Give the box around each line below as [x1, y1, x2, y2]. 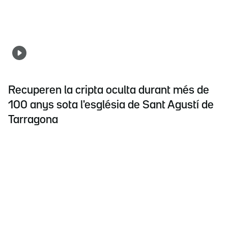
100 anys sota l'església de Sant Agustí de [8, 100, 214, 110]
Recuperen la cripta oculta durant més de [8, 85, 209, 96]
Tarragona [8, 115, 58, 125]
